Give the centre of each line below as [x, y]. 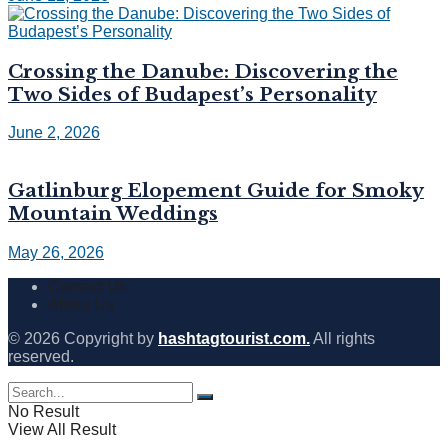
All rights [342, 338]
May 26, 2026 [56, 252]
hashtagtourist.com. [234, 338]
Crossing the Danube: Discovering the [203, 71]
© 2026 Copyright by [83, 338]
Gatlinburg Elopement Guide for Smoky [216, 191]
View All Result [62, 429]
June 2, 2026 [54, 133]
